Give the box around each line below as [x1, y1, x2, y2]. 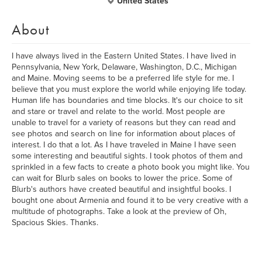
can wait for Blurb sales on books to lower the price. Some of [12, 173, 232, 183]
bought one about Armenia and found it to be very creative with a [12, 195, 248, 205]
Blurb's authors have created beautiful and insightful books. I [12, 184, 231, 194]
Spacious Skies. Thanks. [12, 218, 98, 227]
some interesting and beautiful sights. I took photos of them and [12, 151, 243, 161]
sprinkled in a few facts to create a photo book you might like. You [12, 162, 250, 172]
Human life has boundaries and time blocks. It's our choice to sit [12, 95, 243, 105]
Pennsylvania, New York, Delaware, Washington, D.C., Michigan [12, 62, 237, 72]
